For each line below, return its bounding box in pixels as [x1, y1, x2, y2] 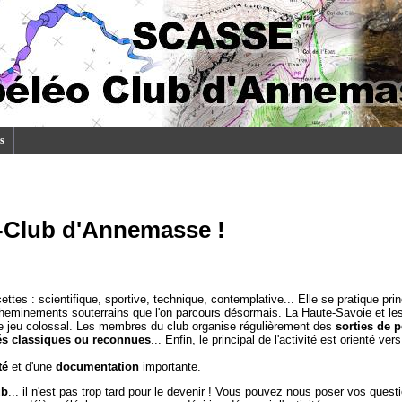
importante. [139, 360, 201, 373]
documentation [56, 360, 139, 373]
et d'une [8, 360, 56, 373]
